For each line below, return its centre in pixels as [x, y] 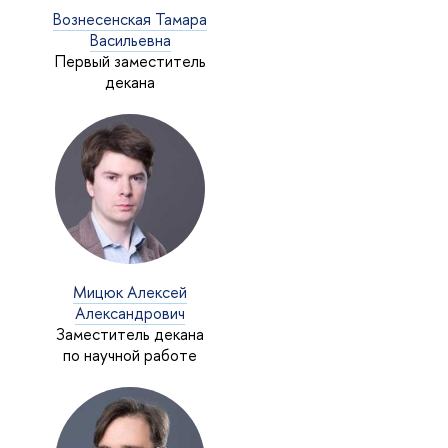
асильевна [130, 39]
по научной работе [130, 354]
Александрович [130, 312]
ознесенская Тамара [130, 18]
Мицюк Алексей [130, 291]
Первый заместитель [130, 60]
